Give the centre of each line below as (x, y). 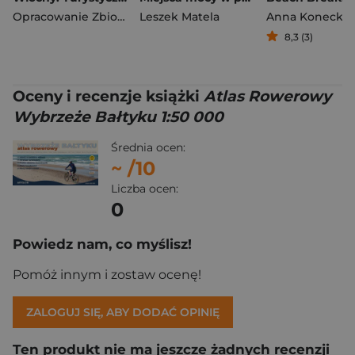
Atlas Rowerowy (267, 97)
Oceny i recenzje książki (108, 97)
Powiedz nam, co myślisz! (102, 244)
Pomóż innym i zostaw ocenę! (107, 275)
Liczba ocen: (145, 189)
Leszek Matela (179, 17)
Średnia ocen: (148, 148)
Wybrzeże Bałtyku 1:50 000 (118, 117)
